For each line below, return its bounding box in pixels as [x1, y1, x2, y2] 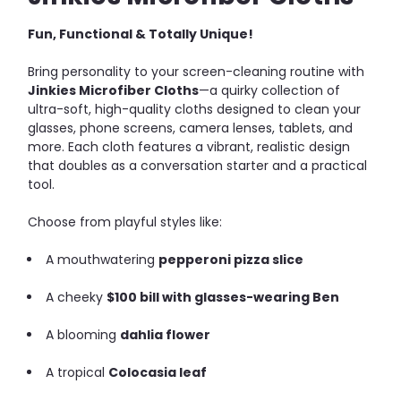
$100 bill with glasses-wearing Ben [107, 287, 340, 306]
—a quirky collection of [199, 81, 340, 99]
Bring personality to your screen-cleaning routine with [28, 62, 364, 81]
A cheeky [42, 287, 107, 306]
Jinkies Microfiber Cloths [28, 81, 199, 99]
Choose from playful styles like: [28, 212, 222, 231]
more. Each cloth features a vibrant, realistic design [28, 137, 350, 156]
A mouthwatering [42, 250, 159, 269]
